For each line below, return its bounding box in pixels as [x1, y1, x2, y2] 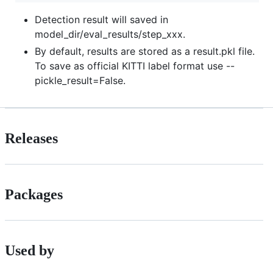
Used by [5, 242, 54, 258]
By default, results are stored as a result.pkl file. [35, 44, 255, 57]
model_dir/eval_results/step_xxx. [35, 27, 185, 40]
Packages [5, 186, 63, 202]
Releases [5, 130, 58, 146]
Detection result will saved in [35, 13, 168, 26]
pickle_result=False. [35, 74, 126, 87]
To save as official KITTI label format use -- [35, 59, 235, 72]
